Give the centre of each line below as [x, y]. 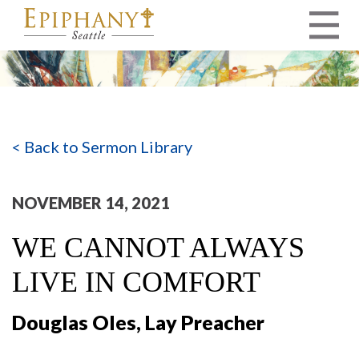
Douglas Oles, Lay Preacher [138, 322]
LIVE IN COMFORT [136, 282]
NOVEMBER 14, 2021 [91, 202]
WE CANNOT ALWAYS [158, 247]
